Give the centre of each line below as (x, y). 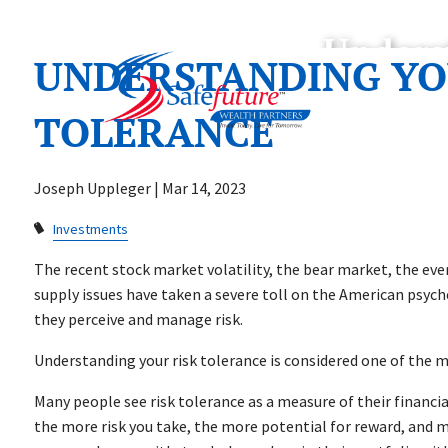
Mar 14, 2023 (204, 188)
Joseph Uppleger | (98, 188)
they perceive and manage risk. (139, 319)
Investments (90, 229)
